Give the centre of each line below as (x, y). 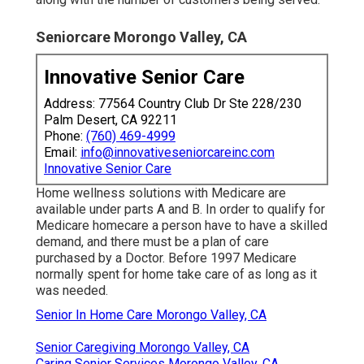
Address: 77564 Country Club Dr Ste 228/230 (173, 103)
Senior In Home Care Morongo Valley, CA (151, 314)
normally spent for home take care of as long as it (176, 274)
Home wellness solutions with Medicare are (161, 193)
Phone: (65, 136)
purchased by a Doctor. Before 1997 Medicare (166, 258)
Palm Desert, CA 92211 (110, 119)
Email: (62, 152)
